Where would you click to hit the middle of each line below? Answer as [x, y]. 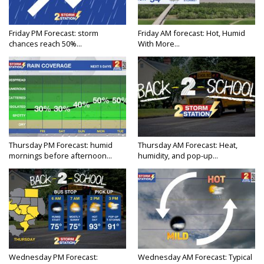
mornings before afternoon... [60, 156]
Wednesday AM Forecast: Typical [195, 257]
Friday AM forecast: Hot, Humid [192, 33]
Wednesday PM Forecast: [53, 257]
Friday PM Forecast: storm [54, 33]
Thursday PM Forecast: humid [61, 145]
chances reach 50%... [45, 44]
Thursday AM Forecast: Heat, [188, 145]
